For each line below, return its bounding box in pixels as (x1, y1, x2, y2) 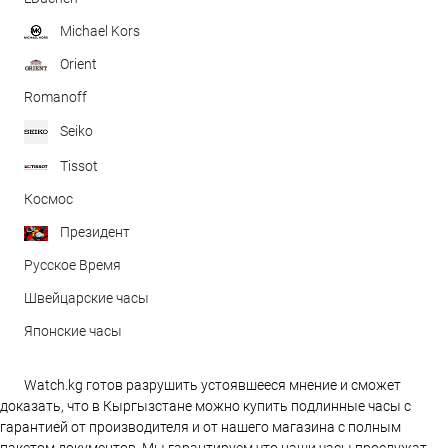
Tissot (60, 158, 98, 175)
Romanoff (24, 89, 87, 106)
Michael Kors (60, 23, 140, 40)
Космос (24, 191, 73, 208)
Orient (60, 56, 97, 73)
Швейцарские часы (24, 290, 149, 307)
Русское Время (24, 257, 121, 274)
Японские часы (24, 323, 122, 340)
